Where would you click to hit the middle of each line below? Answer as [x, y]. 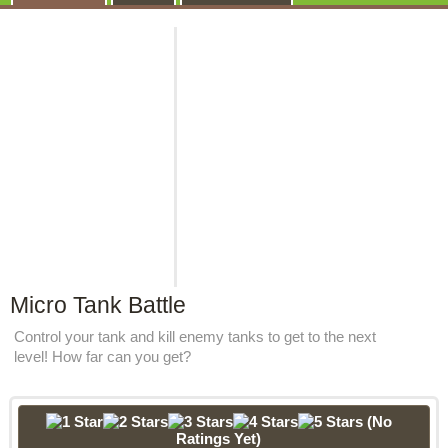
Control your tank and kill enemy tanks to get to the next [194, 336]
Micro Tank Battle [97, 305]
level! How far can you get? [102, 356]
